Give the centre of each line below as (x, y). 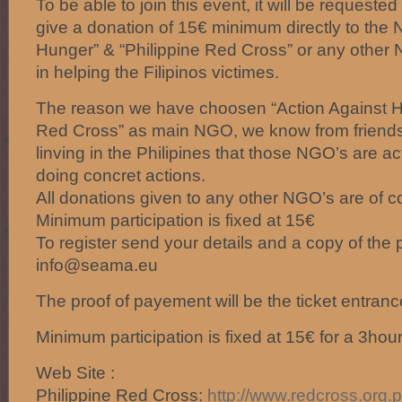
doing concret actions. (121, 175)
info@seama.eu (97, 265)
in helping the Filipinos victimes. (157, 72)
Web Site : (75, 372)
